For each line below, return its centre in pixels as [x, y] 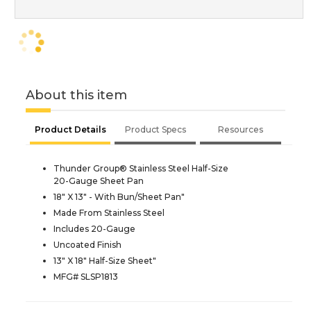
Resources [241, 129]
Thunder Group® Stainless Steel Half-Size [141, 168]
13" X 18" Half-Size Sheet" [105, 260]
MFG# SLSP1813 [86, 276]
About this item [76, 95]
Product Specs [155, 129]
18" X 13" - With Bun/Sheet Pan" [119, 196]
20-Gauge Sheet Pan [99, 180]
